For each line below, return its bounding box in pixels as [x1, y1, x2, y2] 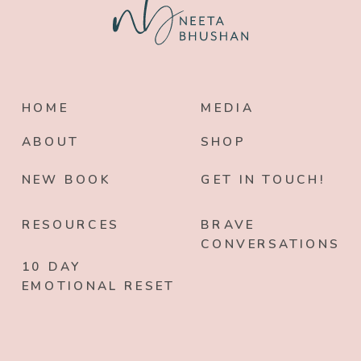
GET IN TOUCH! [201, 171, 326, 189]
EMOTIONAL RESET [21, 277, 175, 295]
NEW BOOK [21, 171, 112, 189]
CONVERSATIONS [201, 235, 341, 253]
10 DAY [21, 258, 82, 276]
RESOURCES [21, 216, 120, 234]
